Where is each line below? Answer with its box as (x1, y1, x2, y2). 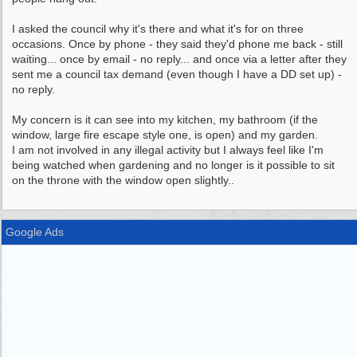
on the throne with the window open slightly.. (12, 174, 234, 186)
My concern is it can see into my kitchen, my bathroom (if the (12, 113, 318, 126)
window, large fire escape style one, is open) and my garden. (12, 128, 318, 141)
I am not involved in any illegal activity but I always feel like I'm (12, 143, 324, 156)
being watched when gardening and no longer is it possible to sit (12, 159, 335, 171)
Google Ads (6, 226, 64, 238)
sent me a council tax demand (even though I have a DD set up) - (12, 68, 342, 80)
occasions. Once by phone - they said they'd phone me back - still (12, 37, 343, 50)
